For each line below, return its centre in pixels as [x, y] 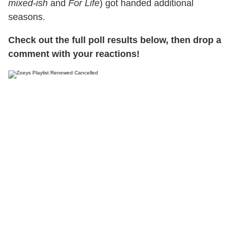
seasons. [27, 17]
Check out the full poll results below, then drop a [115, 40]
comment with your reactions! [74, 54]
